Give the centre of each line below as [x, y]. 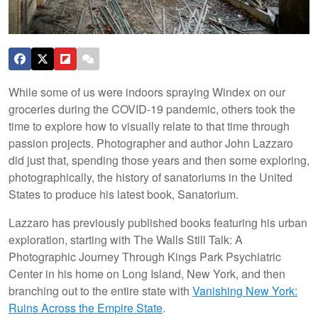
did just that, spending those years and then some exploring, [159, 160]
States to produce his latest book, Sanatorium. [124, 194]
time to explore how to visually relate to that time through [149, 126]
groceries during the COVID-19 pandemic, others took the [152, 109]
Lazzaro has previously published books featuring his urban [158, 222]
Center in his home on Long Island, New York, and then [147, 273]
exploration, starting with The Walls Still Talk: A [126, 239]
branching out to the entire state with [100, 290]
